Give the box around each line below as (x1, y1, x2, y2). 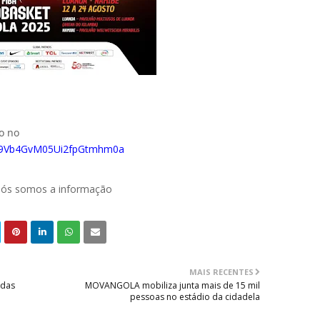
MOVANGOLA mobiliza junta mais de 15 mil (85, 279, 260, 292)
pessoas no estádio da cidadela (130, 291, 260, 304)
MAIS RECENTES (189, 266, 254, 278)
